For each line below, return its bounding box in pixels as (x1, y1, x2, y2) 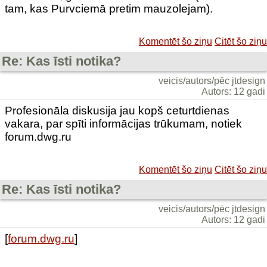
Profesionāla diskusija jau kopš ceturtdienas (5, 104, 229, 117)
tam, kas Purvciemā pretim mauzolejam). (5, 2, 213, 15)
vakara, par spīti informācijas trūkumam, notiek (5, 117, 242, 130)
